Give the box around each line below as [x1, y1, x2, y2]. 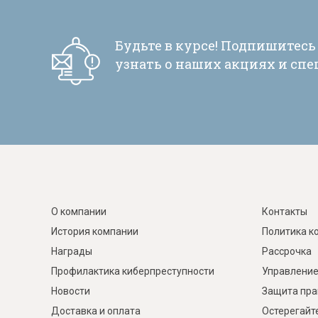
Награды [51, 246, 92, 257]
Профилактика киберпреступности [51, 265, 214, 277]
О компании [51, 206, 106, 217]
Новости [51, 285, 90, 297]
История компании [51, 226, 138, 237]
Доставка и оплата [51, 305, 141, 317]
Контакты [261, 206, 307, 217]
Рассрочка [261, 246, 312, 257]
